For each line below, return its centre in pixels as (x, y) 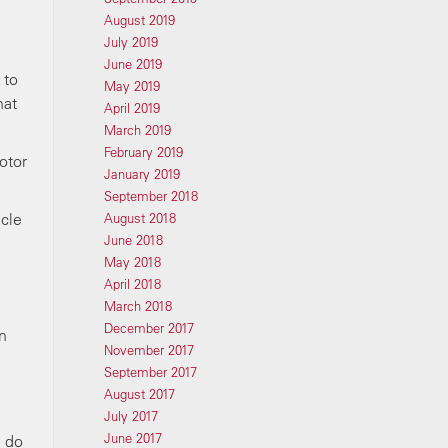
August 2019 (139, 20)
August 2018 (139, 218)
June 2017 (132, 438)
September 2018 (150, 196)
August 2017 (139, 394)
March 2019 (137, 130)
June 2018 (133, 240)
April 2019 (131, 108)
